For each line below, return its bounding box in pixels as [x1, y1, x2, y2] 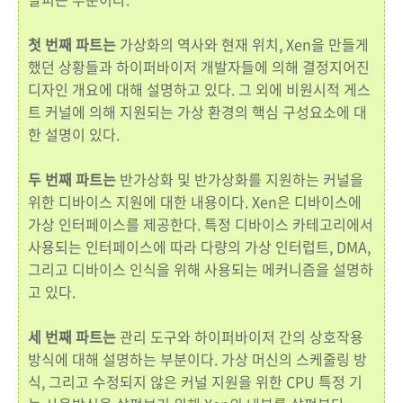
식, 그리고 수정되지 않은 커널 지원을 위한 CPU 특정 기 [28, 371, 363, 392]
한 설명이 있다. [28, 123, 120, 145]
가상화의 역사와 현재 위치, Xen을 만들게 [120, 33, 369, 55]
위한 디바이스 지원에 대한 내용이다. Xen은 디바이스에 [28, 191, 362, 212]
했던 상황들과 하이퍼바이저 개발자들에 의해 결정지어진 [28, 56, 370, 77]
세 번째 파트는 [28, 326, 116, 347]
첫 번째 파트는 [28, 33, 120, 55]
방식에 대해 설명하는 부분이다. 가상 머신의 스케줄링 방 [28, 348, 367, 370]
